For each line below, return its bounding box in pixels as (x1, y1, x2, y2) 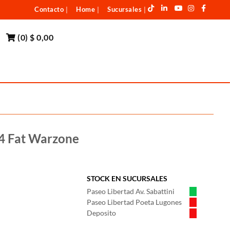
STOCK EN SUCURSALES (87, 174, 167, 183)
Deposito (87, 208, 116, 217)
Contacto (34, 5, 64, 13)
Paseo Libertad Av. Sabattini (87, 187, 175, 196)
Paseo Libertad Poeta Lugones (87, 198, 182, 206)
